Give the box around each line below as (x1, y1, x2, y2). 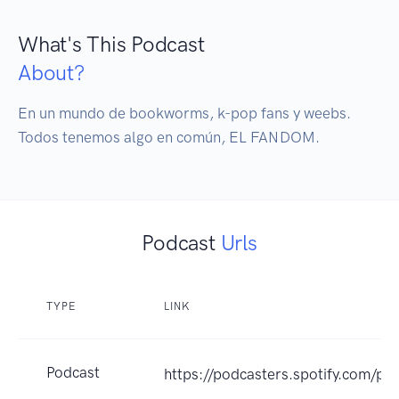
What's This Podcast (18, 31, 205, 58)
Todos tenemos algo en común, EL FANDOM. (18, 128, 320, 147)
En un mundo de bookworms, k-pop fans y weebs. (18, 104, 351, 123)
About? (18, 60, 85, 86)
